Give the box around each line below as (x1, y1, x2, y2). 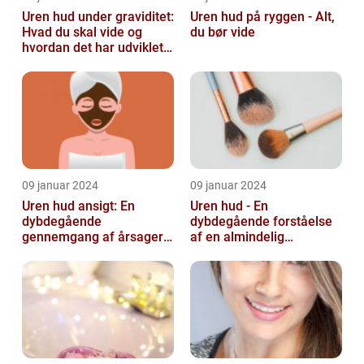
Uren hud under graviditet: (22, 9, 174, 25)
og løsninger (22, 245, 94, 261)
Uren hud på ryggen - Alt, (190, 9, 335, 25)
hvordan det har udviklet (22, 40, 163, 56)
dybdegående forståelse (190, 214, 332, 230)
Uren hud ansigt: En (22, 198, 135, 214)
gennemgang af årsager (22, 229, 163, 245)
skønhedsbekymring (190, 245, 308, 261)
